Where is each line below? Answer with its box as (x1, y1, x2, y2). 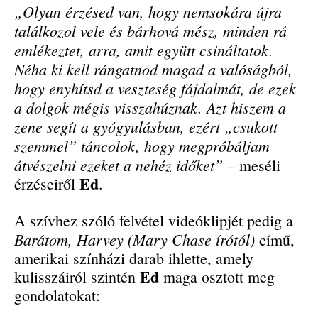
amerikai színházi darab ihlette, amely (14, 248, 253, 269)
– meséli (223, 155, 280, 176)
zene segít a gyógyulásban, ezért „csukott (14, 116, 278, 138)
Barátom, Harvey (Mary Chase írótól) (14, 229, 255, 251)
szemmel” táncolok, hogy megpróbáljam (14, 135, 270, 157)
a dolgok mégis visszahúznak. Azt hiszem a (14, 97, 286, 119)
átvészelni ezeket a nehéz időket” (14, 154, 223, 176)
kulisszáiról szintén (14, 266, 140, 287)
